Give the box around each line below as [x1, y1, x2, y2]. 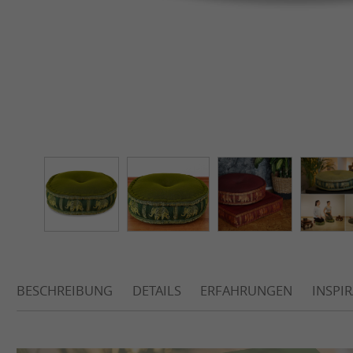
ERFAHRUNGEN [200, 282, 293, 300]
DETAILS [132, 282, 181, 300]
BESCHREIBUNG [17, 282, 113, 300]
